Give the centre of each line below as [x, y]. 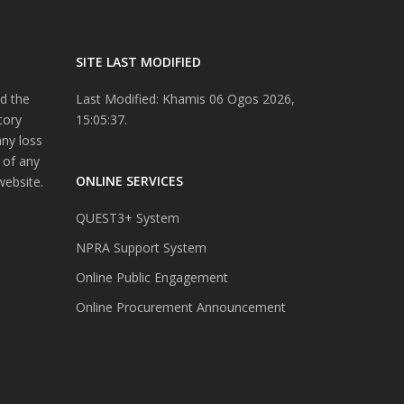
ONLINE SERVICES [129, 181]
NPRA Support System [141, 248]
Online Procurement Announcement [180, 308]
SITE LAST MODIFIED [138, 62]
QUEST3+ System [127, 218]
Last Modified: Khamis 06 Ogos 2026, [185, 99]
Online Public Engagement [151, 278]
